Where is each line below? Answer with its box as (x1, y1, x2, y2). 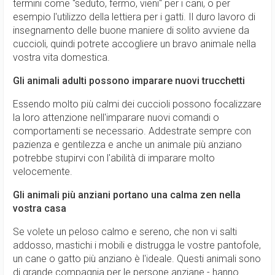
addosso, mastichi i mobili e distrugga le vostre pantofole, (13, 239, 261, 251)
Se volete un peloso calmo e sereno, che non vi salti (13, 226, 237, 238)
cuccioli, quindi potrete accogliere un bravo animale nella (13, 38, 256, 50)
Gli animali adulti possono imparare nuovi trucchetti (13, 75, 245, 87)
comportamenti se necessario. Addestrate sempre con (13, 125, 251, 137)
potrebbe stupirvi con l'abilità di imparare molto (13, 152, 215, 164)
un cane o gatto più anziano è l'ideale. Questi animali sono (13, 253, 261, 265)
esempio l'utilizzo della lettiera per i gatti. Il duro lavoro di (13, 11, 255, 23)
